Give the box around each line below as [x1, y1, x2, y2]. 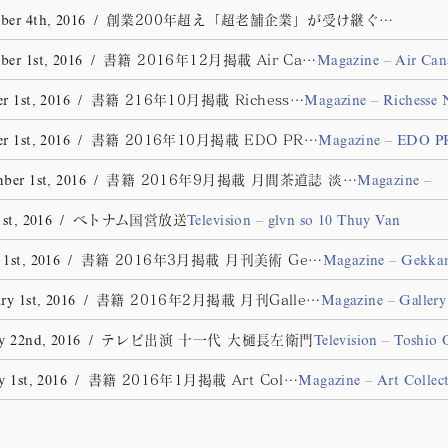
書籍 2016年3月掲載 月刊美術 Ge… [80, 251, 323, 268]
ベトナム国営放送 [72, 211, 188, 228]
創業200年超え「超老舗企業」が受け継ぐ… [105, 11, 394, 28]
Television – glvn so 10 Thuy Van [187, 215, 401, 229]
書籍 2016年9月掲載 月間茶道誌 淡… [106, 171, 358, 188]
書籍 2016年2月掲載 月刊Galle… [95, 291, 321, 308]
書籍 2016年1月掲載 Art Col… [87, 371, 299, 388]
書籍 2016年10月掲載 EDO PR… [90, 131, 319, 148]
